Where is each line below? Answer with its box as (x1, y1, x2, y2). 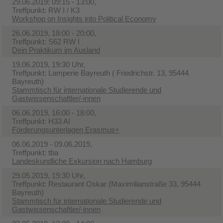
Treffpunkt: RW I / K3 (12, 5, 80, 14)
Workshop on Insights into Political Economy (12, 14, 156, 23)
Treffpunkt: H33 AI (12, 116, 70, 125)
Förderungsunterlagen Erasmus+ (12, 125, 119, 134)
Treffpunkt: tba (12, 148, 58, 157)
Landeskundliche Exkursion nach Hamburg (12, 156, 152, 165)
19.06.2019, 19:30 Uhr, (12, 60, 85, 69)
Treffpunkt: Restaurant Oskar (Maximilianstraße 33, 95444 (12, 179, 201, 188)
